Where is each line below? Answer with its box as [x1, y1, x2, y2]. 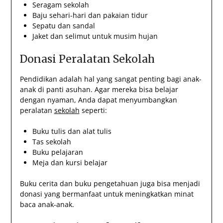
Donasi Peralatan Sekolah [19, 52, 155, 66]
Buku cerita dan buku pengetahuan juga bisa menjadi [19, 179, 200, 189]
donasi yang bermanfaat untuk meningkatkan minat [19, 189, 194, 199]
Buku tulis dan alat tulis [32, 126, 111, 136]
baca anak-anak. [19, 200, 74, 210]
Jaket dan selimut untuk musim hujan [32, 31, 158, 41]
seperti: [79, 106, 107, 115]
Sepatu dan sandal [32, 21, 95, 31]
